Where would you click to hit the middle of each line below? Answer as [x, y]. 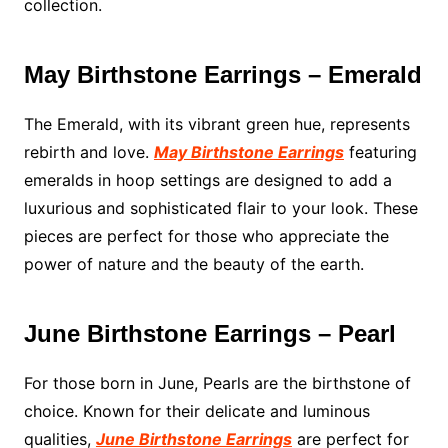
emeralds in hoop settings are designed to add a [207, 180]
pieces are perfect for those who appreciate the [206, 236]
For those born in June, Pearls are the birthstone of [217, 383]
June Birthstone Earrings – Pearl [209, 334]
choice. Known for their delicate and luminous [196, 411]
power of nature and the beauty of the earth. [193, 264]
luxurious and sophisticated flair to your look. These [220, 208]
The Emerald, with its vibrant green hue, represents [216, 124]
